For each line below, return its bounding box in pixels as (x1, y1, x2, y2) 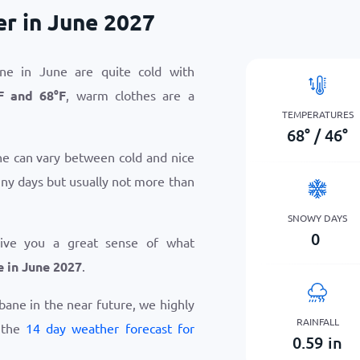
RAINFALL (296, 314, 339, 328)
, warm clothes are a (66, 87, 194, 103)
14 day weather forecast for (26, 320, 194, 336)
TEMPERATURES (281, 107, 354, 121)
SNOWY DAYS (288, 211, 348, 224)
